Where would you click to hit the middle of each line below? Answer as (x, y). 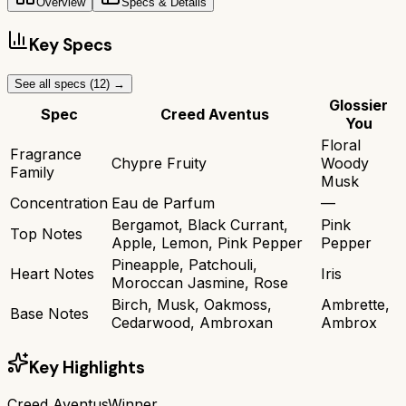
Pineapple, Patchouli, (184, 264)
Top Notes (46, 233)
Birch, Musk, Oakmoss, (192, 304)
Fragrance (46, 154)
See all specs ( (54, 83)
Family (32, 172)
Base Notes (49, 313)
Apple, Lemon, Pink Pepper (207, 242)
